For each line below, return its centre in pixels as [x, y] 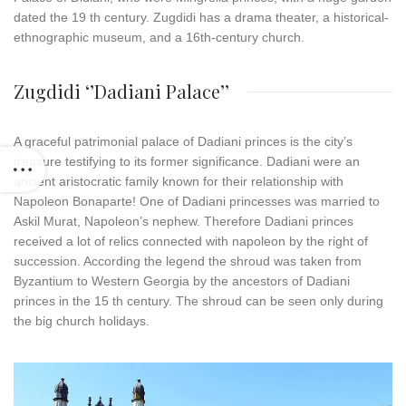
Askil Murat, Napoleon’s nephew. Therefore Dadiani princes [184, 221]
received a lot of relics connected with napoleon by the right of [191, 241]
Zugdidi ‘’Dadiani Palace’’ [121, 91]
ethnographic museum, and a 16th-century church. [159, 37]
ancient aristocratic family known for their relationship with [179, 181]
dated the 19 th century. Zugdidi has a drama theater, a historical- [201, 17]
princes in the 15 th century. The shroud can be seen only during [198, 301]
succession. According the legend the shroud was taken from [188, 261]
